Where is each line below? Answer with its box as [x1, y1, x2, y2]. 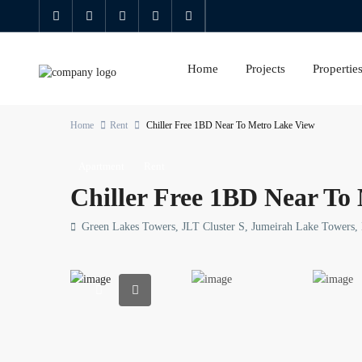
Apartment [78, 160, 124, 172]
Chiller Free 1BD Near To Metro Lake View [144, 120, 315, 131]
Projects [245, 62, 285, 75]
